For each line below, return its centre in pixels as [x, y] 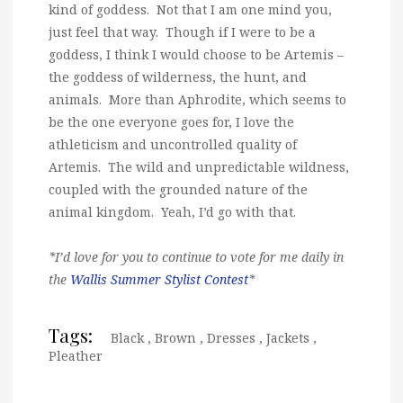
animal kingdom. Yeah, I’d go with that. [172, 211]
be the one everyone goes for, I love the [171, 121]
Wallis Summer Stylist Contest [159, 279]
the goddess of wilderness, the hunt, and [178, 76]
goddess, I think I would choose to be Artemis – [196, 54]
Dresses [231, 337]
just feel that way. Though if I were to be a [182, 31]
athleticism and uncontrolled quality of [173, 144]
